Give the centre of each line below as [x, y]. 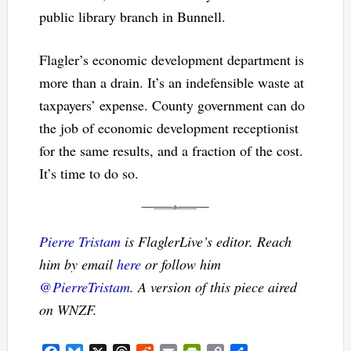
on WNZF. [68, 309]
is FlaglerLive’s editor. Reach [206, 241]
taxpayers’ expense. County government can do [172, 105]
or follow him [181, 264]
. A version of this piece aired [213, 286]
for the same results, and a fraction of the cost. [171, 150]
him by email [78, 264]
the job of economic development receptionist [168, 127]
